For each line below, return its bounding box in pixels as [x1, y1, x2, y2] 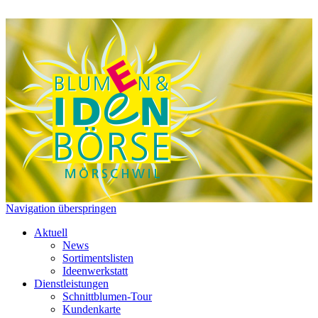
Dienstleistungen [34, 278, 109, 290]
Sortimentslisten [62, 252, 133, 264]
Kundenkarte [62, 303, 121, 315]
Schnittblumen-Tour [62, 290, 152, 302]
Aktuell [34, 226, 67, 238]
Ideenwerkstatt [62, 265, 128, 277]
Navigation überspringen [6, 202, 116, 214]
